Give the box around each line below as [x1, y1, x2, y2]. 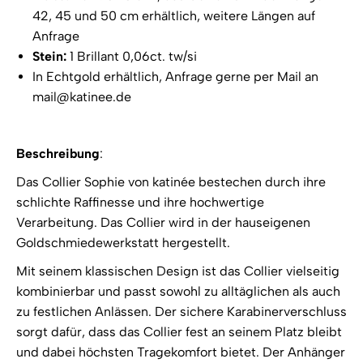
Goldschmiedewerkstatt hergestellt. [16, 235, 230, 251]
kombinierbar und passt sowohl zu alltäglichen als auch [16, 284, 340, 300]
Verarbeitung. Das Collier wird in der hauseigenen [16, 215, 310, 231]
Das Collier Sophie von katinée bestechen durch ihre [16, 174, 326, 190]
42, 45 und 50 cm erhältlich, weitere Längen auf [32, 8, 315, 24]
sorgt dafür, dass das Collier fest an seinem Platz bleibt [16, 324, 342, 340]
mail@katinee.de [32, 89, 131, 105]
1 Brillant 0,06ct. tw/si [70, 49, 197, 65]
